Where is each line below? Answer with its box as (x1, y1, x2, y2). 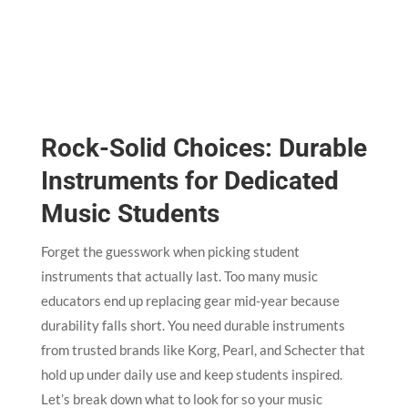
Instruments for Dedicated (40, 166, 339, 197)
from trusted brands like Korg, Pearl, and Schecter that (40, 342, 365, 359)
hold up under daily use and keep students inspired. (40, 366, 342, 383)
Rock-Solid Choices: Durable (40, 133, 367, 164)
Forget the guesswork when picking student (40, 243, 300, 260)
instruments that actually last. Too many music (40, 268, 318, 285)
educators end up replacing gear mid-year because (40, 292, 340, 310)
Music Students (40, 199, 219, 229)
